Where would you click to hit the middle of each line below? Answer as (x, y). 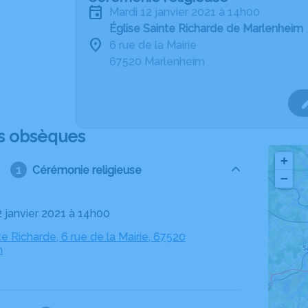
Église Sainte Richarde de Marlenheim (206, 29)
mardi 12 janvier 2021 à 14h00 (189, 12)
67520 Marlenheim (157, 62)
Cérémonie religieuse (87, 170)
